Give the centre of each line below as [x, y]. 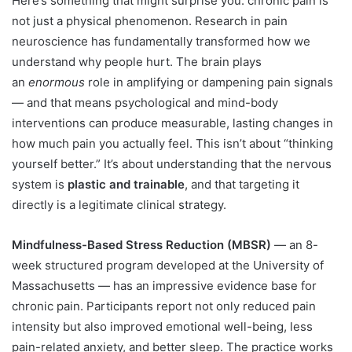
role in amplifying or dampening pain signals [209, 82]
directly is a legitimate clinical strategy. [119, 205]
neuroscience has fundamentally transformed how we [161, 42]
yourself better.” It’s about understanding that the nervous [172, 164]
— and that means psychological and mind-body [145, 103]
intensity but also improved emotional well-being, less [162, 327]
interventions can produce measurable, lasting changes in [172, 123]
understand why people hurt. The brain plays [137, 62]
